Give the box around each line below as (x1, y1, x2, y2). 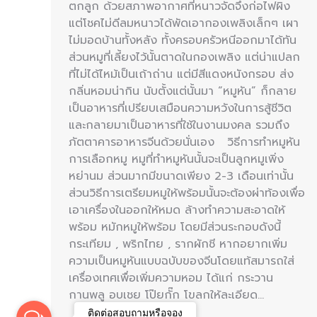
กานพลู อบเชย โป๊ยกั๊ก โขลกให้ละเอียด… (69, 286, 264, 304)
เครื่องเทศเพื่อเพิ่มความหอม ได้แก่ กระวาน (69, 269, 273, 287)
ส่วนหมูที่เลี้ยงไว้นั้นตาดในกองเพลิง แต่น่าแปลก (69, 48, 300, 66)
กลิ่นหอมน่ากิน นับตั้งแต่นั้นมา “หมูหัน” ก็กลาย (69, 82, 296, 100)
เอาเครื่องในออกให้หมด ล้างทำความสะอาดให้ (69, 201, 285, 219)
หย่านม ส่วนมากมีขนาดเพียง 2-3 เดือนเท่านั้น (69, 167, 294, 185)
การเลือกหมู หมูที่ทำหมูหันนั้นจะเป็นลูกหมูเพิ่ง (69, 150, 284, 168)
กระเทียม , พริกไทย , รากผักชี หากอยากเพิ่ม (69, 235, 287, 253)
